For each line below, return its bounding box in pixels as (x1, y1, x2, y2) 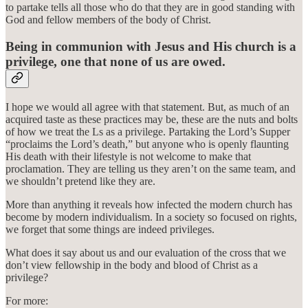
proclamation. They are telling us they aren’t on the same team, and (5, 162, 296, 175)
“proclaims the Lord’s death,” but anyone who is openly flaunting (5, 137, 289, 150)
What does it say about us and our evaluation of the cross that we (5, 246, 286, 258)
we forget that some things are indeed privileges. (5, 223, 214, 235)
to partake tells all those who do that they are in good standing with (5, 1, 295, 14)
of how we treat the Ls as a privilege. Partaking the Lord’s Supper (5, 125, 290, 137)
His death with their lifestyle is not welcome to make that (5, 150, 251, 162)
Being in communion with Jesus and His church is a (5, 38, 296, 54)
